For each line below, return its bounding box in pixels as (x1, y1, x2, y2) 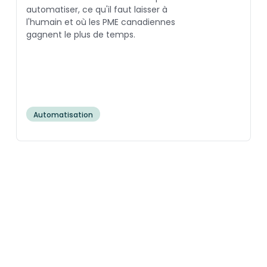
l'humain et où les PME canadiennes (26, 16, 175, 29)
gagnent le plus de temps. (26, 29, 135, 41)
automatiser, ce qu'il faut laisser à (26, 4, 167, 16)
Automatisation (33, 110, 93, 120)
